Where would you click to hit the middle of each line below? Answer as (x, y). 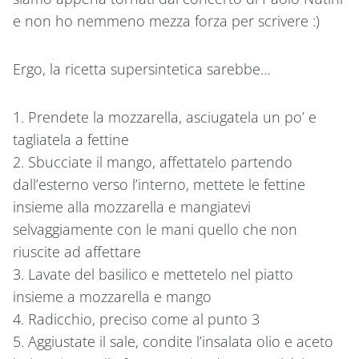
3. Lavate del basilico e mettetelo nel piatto (153, 274)
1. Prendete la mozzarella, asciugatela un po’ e (165, 117)
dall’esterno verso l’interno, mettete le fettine (159, 185)
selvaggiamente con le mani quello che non (155, 230)
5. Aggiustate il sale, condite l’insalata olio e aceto (173, 342)
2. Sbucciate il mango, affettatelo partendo (153, 162)
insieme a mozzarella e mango (112, 297)
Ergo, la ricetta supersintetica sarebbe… (142, 69)
